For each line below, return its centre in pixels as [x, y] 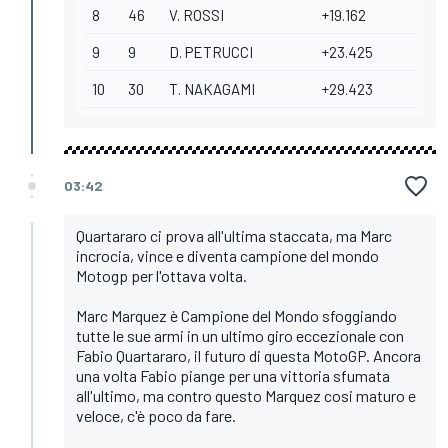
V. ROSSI [196, 15]
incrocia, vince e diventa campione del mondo [227, 256]
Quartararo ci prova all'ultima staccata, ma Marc [234, 236]
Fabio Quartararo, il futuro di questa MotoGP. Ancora [248, 356]
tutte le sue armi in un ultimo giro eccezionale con [240, 336]
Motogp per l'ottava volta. [161, 276]
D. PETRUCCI [211, 52]
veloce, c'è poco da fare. [156, 416]
